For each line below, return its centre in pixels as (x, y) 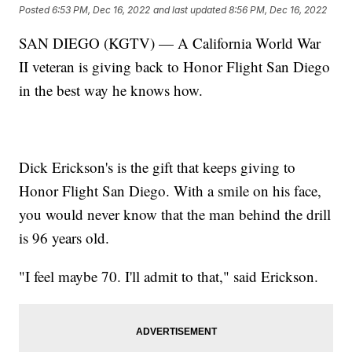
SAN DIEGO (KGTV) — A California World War (170, 42)
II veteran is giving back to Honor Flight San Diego (175, 66)
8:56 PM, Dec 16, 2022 (278, 10)
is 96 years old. (64, 237)
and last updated (190, 10)
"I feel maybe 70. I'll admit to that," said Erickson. (169, 276)
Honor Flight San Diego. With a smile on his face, (170, 190)
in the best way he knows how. (111, 90)
